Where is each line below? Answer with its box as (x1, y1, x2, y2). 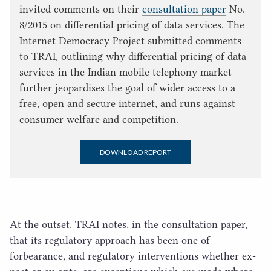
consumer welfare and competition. (19, 113, 178, 125)
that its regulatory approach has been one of (10, 233, 210, 246)
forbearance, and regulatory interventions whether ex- (10, 249, 256, 262)
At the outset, (10, 218, 75, 230)
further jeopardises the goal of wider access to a (19, 81, 235, 94)
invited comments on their (19, 2, 142, 15)
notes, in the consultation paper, (99, 218, 247, 230)
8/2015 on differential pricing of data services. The (19, 18, 244, 31)
